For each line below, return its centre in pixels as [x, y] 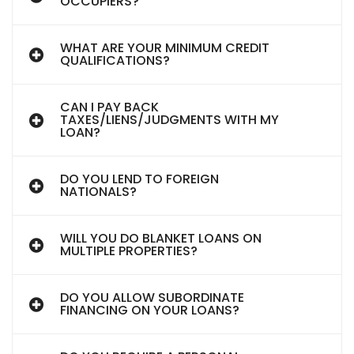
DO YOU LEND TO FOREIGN [139, 179]
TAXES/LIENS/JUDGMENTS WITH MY [169, 120]
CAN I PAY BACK [109, 107]
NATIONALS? [98, 192]
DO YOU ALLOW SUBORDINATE [152, 298]
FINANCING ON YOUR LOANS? [150, 310]
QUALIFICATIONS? [115, 60]
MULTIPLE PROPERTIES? [129, 251]
